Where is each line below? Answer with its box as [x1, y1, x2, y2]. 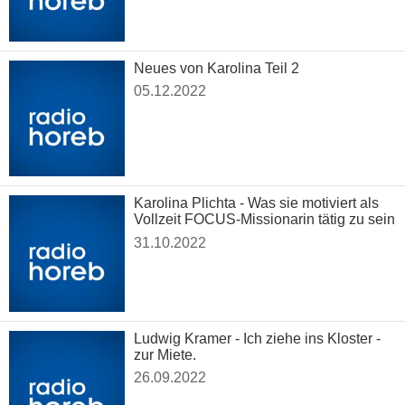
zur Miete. [134, 346, 197, 363]
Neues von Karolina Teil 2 [134, 60, 300, 76]
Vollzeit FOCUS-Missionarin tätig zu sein [134, 212, 396, 228]
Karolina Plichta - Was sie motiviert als [134, 195, 380, 212]
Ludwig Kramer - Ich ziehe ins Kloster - [134, 330, 381, 346]
